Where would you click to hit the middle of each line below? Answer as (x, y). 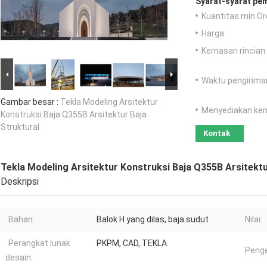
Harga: (214, 34)
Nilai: (254, 220)
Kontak (217, 133)
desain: (19, 258)
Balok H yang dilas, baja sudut (153, 220)
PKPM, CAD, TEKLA (132, 243)
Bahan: (21, 220)
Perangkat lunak (39, 243)
